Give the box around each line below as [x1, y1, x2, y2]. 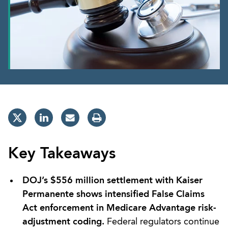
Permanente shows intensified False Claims [22, 189, 205, 199]
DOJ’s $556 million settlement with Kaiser [22, 176, 203, 185]
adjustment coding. [22, 217, 104, 226]
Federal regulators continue [104, 217, 219, 226]
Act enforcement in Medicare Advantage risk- [22, 203, 216, 213]
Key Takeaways [8, 146, 116, 162]
